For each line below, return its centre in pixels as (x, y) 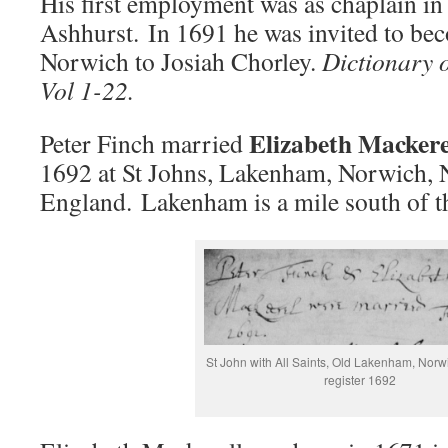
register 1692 (360, 379)
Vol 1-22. (87, 90)
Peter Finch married (144, 143)
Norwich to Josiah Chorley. (181, 61)
